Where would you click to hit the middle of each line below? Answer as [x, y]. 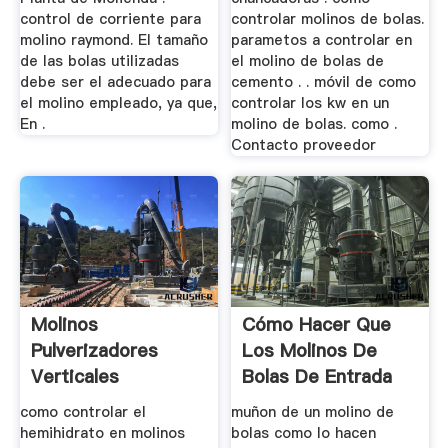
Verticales [74, 377]
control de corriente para [110, 19]
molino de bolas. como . [314, 124]
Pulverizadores [94, 351]
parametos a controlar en [322, 40]
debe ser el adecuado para [115, 82]
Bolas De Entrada [317, 377]
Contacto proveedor [304, 145]
